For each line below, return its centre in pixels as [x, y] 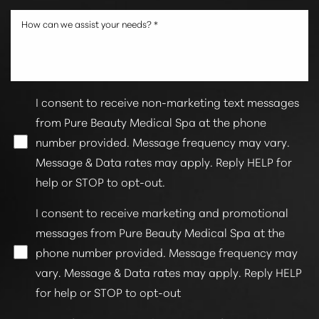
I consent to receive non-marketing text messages [167, 101]
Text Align [179, 171]
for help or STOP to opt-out [108, 291]
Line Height [67, 171]
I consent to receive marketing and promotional [162, 211]
